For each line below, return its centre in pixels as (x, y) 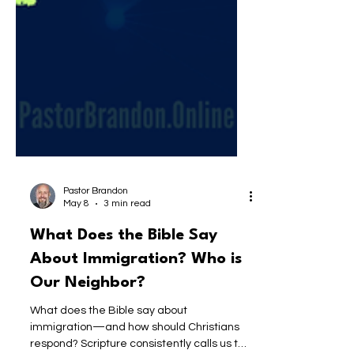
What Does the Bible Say (124, 288)
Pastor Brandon (96, 243)
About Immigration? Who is (136, 311)
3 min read (127, 256)
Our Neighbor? (88, 335)
